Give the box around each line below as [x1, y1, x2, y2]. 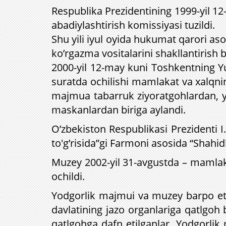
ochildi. [51, 169, 85, 183]
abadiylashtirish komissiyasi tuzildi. [51, 18, 215, 32]
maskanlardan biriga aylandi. [51, 103, 186, 117]
